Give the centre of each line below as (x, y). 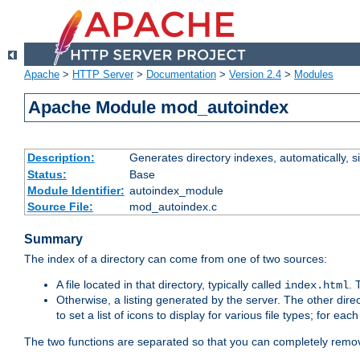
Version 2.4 (255, 75)
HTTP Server (103, 75)
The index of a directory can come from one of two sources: (176, 259)
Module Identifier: (76, 191)
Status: (47, 175)
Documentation (181, 75)
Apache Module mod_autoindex (159, 108)
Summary (53, 239)
